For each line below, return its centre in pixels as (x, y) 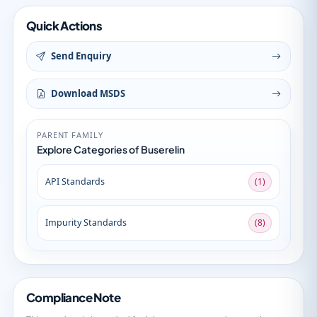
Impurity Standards (86, 223)
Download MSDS (88, 93)
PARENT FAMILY (70, 135)
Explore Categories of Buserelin (111, 149)
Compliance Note (73, 298)
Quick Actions (64, 26)
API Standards (75, 181)
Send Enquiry (81, 56)
